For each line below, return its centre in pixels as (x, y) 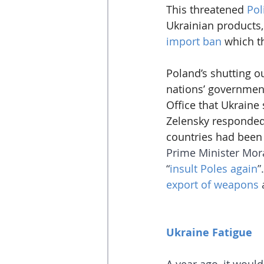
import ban (194, 42)
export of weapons (212, 185)
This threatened (207, 10)
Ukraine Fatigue (209, 233)
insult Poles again (214, 169)
